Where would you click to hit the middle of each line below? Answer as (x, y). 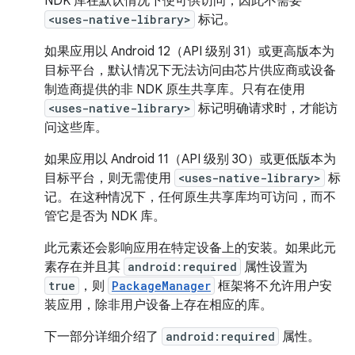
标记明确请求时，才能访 (266, 109)
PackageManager (161, 286)
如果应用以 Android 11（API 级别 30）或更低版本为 (190, 159)
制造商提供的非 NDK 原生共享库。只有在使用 (175, 90)
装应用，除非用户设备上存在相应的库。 (158, 305)
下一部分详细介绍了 (103, 337)
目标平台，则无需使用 (109, 178)
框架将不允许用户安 (273, 286)
